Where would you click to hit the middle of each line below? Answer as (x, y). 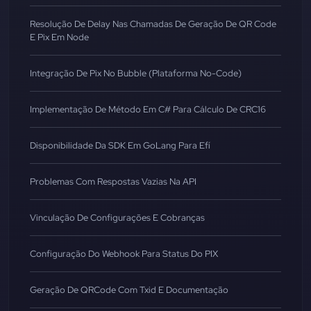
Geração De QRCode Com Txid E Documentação (129, 290)
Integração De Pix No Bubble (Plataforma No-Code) (136, 73)
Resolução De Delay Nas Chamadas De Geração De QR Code (153, 24)
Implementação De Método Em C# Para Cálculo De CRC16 (148, 109)
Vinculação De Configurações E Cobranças (117, 218)
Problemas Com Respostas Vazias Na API (113, 182)
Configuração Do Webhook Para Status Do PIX (124, 254)
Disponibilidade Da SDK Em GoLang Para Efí (120, 145)
